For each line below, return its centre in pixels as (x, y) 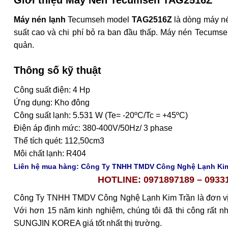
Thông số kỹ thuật (58, 70)
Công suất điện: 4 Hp (52, 90)
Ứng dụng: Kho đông (52, 103)
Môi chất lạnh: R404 (50, 154)
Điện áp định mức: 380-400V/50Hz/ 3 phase (93, 128)
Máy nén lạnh (40, 20)
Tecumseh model (98, 20)
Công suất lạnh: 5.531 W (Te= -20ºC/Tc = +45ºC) (101, 116)
